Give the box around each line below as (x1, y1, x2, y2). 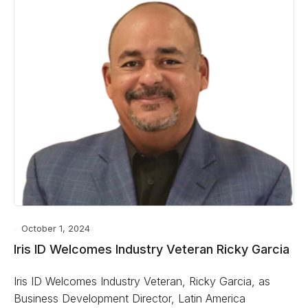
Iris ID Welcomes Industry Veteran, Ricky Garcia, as (14, 274, 270, 288)
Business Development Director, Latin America (14, 291, 245, 305)
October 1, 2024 (21, 223, 90, 234)
